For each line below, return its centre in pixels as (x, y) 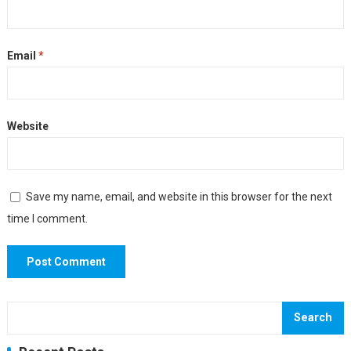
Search (313, 318)
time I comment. (47, 219)
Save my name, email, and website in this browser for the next (179, 197)
